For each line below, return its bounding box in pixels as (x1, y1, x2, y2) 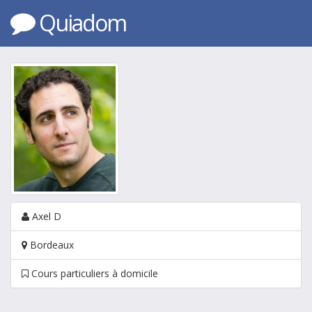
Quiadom (39, 8, 126, 38)
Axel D (29, 210, 61, 223)
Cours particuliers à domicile (29, 267, 158, 280)
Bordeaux (27, 238, 74, 251)
